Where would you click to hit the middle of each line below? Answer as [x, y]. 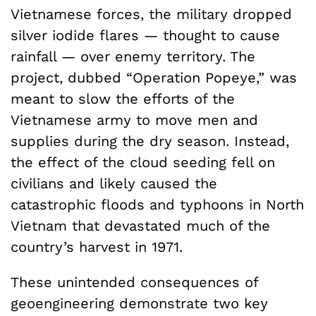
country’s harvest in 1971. [97, 247]
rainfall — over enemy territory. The [133, 56]
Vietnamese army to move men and [134, 120]
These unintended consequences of [134, 282]
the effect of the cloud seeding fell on [143, 162]
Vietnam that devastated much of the [140, 225]
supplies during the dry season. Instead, [150, 141]
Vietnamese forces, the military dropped [151, 14]
